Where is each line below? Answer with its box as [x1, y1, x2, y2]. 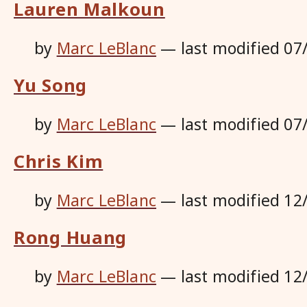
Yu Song [14, 73, 87, 97]
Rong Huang [14, 225, 127, 249]
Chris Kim [14, 149, 103, 173]
